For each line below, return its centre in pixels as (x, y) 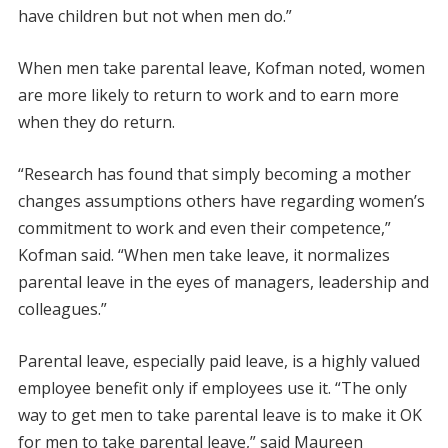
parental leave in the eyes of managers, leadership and (223, 282)
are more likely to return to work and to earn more (208, 95)
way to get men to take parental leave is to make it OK (219, 415)
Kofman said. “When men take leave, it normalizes (203, 255)
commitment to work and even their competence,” (204, 228)
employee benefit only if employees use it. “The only (212, 388)
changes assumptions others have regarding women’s (221, 201)
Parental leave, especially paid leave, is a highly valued (218, 361)
